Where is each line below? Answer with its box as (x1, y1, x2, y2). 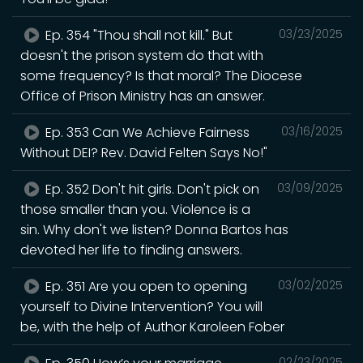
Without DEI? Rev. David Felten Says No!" (20, 143, 267, 162)
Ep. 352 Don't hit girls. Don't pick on (42, 179, 260, 199)
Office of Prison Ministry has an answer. (20, 86, 265, 105)
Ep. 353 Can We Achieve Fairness (42, 122, 250, 142)
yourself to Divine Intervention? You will (20, 297, 263, 316)
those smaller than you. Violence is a (20, 199, 250, 219)
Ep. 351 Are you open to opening (42, 276, 248, 296)
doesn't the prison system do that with (20, 45, 263, 65)
